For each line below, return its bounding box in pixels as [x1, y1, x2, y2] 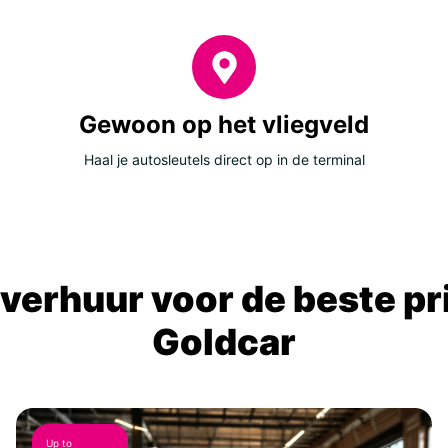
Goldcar [152, 320, 296, 365]
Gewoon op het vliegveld [79, 110, 369, 140]
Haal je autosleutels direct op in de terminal [83, 151, 365, 169]
